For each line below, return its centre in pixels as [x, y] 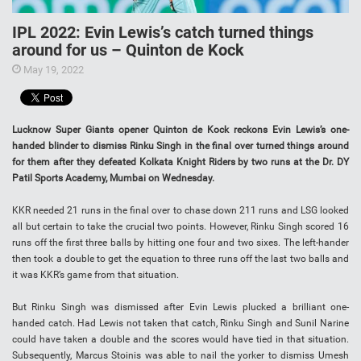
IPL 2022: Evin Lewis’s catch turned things [163, 33]
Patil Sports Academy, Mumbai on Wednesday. [113, 178]
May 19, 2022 [52, 70]
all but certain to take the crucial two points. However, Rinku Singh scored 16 [180, 227]
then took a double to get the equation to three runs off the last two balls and [180, 259]
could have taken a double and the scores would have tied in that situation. [180, 340]
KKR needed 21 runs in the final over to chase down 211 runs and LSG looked [180, 211]
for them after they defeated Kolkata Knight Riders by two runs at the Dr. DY [180, 162]
